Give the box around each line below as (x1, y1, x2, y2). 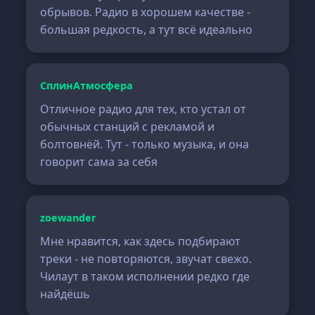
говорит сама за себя (40, 154, 158, 169)
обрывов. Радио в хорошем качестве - (40, 4, 251, 20)
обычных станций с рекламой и (40, 119, 215, 134)
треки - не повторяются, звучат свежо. (40, 251, 252, 266)
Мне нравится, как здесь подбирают (40, 233, 241, 249)
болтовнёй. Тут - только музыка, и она (40, 136, 250, 152)
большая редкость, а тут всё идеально (40, 22, 253, 37)
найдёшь (40, 286, 91, 302)
